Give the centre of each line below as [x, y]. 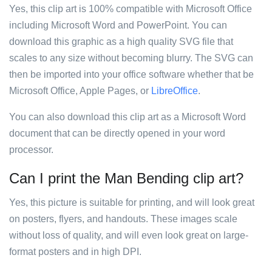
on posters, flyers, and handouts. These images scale [123, 219]
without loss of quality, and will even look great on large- [129, 235]
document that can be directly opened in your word [117, 133]
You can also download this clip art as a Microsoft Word [127, 117]
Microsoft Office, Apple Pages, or [80, 91]
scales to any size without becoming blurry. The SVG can [131, 58]
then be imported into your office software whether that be [131, 74]
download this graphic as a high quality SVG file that [121, 42]
